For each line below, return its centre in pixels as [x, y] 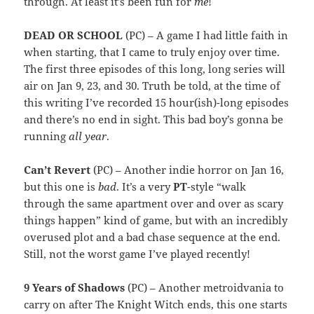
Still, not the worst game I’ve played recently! [137, 253]
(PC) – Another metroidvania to [206, 287]
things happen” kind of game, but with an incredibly [156, 220]
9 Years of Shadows [76, 287]
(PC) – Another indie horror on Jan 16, [189, 169]
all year [88, 136]
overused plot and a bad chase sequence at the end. [152, 237]
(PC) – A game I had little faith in [207, 35]
